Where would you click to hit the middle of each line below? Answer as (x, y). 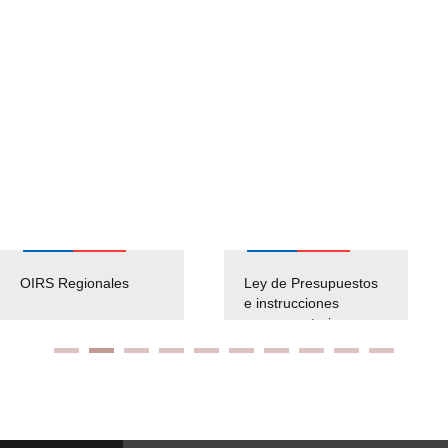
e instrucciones (291, 302)
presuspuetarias (295, 322)
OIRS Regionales (74, 282)
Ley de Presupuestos (311, 282)
